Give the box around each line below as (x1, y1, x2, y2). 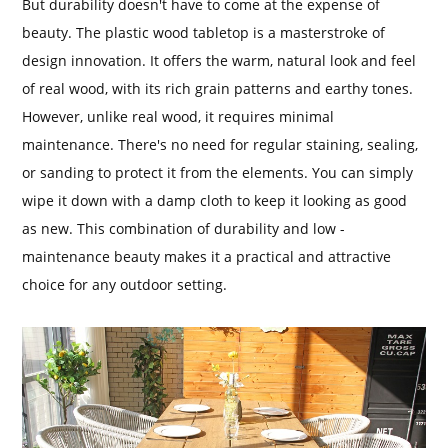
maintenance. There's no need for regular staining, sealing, (22, 134, 419, 154)
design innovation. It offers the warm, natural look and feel (22, 50, 417, 70)
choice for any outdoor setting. (22, 274, 228, 294)
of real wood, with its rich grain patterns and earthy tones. (22, 78, 414, 98)
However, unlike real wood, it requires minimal (22, 106, 335, 126)
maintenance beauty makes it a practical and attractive (22, 246, 392, 266)
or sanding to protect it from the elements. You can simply (22, 162, 414, 182)
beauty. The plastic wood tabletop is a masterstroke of (22, 22, 386, 42)
